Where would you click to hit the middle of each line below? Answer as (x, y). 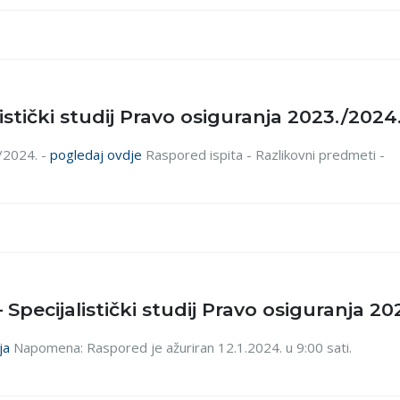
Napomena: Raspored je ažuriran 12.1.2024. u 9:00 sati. (181, 348)
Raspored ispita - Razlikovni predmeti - (263, 155)
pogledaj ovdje (96, 155)
